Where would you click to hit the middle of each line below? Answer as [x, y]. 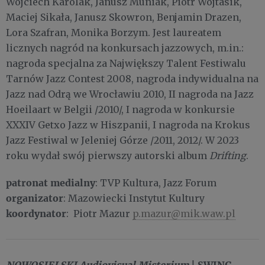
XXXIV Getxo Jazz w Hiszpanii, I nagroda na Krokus [128, 125]
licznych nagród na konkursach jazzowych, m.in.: [125, 48]
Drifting [228, 156]
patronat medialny [51, 183]
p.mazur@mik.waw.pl [184, 214]
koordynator [36, 214]
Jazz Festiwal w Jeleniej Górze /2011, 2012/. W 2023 [122, 140]
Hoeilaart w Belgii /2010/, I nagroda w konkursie [120, 110]
